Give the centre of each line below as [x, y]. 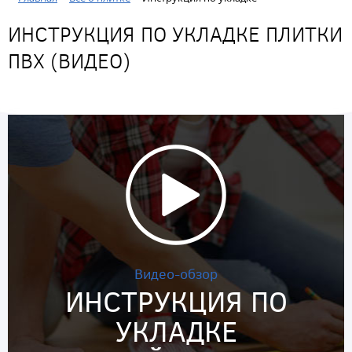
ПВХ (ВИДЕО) [69, 60]
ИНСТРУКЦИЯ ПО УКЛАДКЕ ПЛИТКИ [175, 34]
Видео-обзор [176, 274]
